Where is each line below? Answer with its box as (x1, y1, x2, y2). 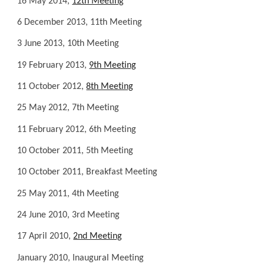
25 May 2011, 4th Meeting (17, 189, 120, 199)
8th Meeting (86, 82, 134, 92)
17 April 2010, (17, 232, 74, 242)
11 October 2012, (17, 82, 87, 92)
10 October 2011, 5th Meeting (17, 146, 134, 156)
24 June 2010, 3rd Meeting (17, 210, 120, 220)
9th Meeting (89, 60, 137, 70)
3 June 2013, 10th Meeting (17, 39, 120, 49)
